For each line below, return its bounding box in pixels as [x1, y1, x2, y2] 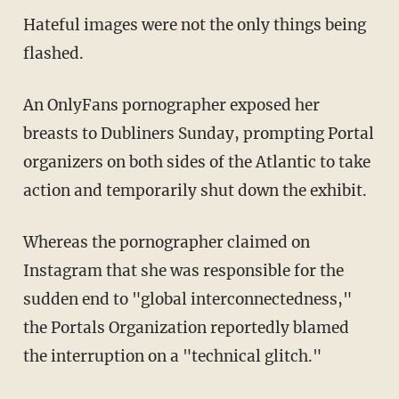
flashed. [22, 43, 84, 63]
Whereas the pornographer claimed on [22, 232, 38, 252]
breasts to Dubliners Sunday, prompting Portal [22, 123, 374, 143]
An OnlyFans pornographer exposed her [22, 94, 34, 115]
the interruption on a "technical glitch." [22, 346, 322, 366]
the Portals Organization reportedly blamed [22, 317, 349, 338]
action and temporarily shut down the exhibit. [22, 180, 367, 200]
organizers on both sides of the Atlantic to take [22, 151, 370, 172]
